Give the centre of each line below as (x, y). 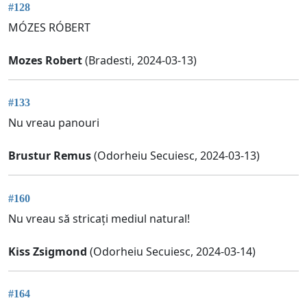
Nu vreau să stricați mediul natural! (99, 218)
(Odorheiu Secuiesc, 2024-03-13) (175, 156)
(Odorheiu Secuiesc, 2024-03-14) (171, 251)
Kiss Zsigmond (48, 251)
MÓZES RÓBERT (49, 27)
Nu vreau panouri (54, 123)
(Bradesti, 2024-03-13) (139, 60)
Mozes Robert (45, 60)
